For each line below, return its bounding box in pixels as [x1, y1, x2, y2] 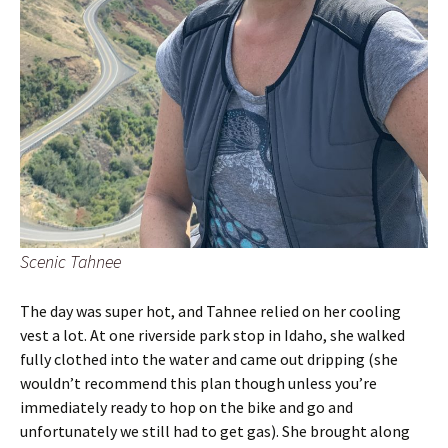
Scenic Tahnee [20, 249, 121, 273]
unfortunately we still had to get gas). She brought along [20, 420, 410, 441]
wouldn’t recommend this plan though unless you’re [20, 372, 377, 393]
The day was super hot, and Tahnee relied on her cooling [20, 300, 401, 321]
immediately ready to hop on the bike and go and [20, 396, 353, 417]
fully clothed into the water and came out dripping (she [20, 348, 398, 369]
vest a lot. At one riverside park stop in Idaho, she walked [20, 324, 405, 345]
